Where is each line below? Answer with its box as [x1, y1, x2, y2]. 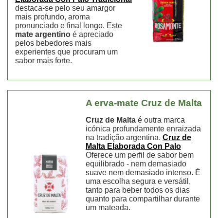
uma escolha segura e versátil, [85, 177, 191, 186]
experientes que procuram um [15, 48, 118, 56]
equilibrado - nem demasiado [85, 160, 186, 168]
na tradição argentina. [85, 133, 163, 142]
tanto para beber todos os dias [85, 186, 190, 195]
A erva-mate [85, 98, 141, 109]
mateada [98, 203, 128, 212]
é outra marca [135, 116, 185, 125]
